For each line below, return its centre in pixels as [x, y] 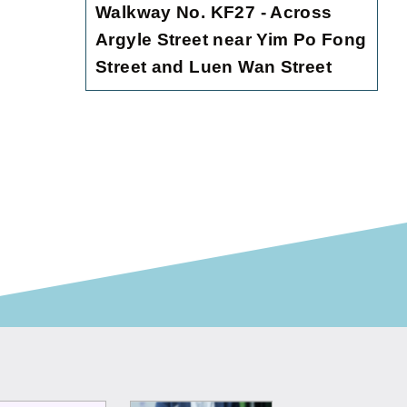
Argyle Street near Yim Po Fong [231, 40]
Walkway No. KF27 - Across [214, 13]
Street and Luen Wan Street [213, 67]
